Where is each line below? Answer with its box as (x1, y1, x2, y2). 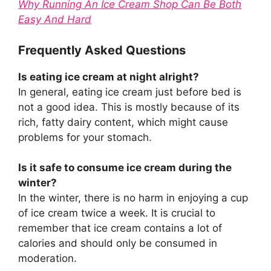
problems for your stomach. (18, 131, 152, 143)
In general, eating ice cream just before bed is (18, 85, 241, 98)
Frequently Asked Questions (18, 42, 186, 57)
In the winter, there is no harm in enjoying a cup (18, 192, 248, 204)
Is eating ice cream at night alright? (18, 70, 199, 83)
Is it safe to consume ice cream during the (18, 162, 232, 174)
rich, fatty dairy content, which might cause (18, 116, 228, 128)
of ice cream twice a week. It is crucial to (18, 207, 215, 220)
